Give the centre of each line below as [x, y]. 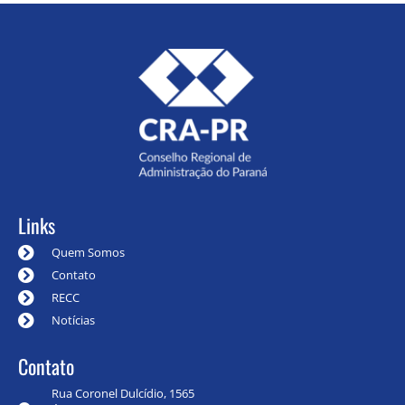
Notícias [73, 320]
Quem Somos [88, 252]
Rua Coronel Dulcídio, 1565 [122, 393]
